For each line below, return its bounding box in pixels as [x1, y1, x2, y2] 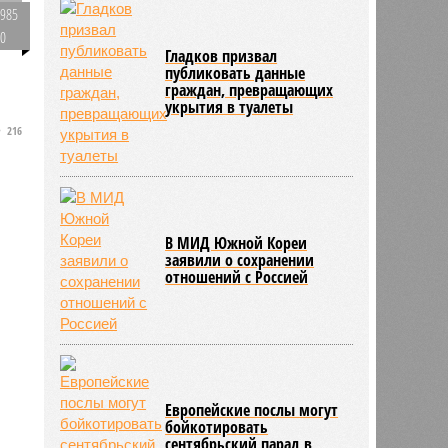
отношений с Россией [165, 265, 309, 288]
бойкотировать [165, 415, 269, 438]
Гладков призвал [165, 44, 278, 67]
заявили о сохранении [165, 248, 315, 271]
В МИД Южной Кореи [165, 231, 308, 254]
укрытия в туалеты [165, 95, 294, 118]
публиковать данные [165, 61, 306, 84]
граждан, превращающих [165, 78, 334, 101]
